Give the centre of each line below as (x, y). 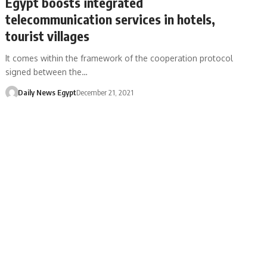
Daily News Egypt (47, 92)
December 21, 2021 (105, 92)
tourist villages (48, 35)
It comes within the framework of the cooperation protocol (119, 58)
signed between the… (47, 72)
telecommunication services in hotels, (111, 19)
